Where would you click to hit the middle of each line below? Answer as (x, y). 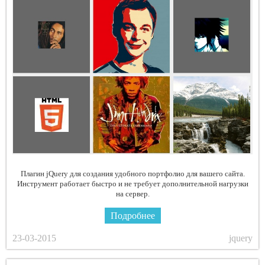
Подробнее (132, 215)
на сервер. (132, 193)
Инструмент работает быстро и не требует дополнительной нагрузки (132, 183)
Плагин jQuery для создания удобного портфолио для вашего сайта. (132, 173)
